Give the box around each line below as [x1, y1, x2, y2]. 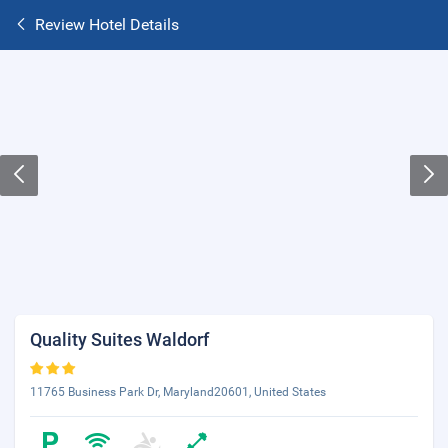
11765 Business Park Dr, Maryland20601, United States [30, 385, 326, 399]
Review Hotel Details [35, 15, 179, 34]
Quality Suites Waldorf [30, 329, 209, 350]
